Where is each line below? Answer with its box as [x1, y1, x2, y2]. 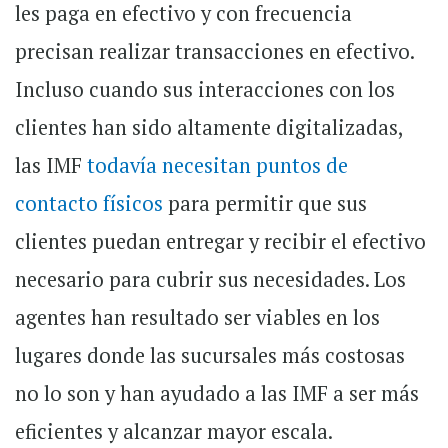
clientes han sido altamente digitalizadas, [15, 114, 403, 142]
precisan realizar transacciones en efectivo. [15, 38, 414, 66]
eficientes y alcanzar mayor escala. [15, 418, 333, 446]
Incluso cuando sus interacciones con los [15, 76, 395, 104]
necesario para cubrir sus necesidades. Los [15, 266, 406, 294]
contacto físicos [15, 190, 163, 218]
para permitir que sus [163, 190, 367, 218]
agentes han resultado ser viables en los [15, 304, 380, 332]
